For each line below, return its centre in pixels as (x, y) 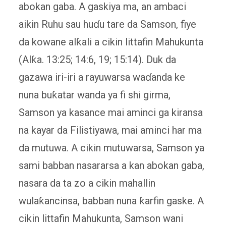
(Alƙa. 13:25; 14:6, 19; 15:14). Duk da (97, 59)
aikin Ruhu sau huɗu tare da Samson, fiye (107, 24)
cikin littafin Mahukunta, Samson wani (101, 218)
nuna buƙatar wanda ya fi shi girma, (94, 95)
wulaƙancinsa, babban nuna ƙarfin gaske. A (111, 201)
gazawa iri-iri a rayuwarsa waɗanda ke (102, 77)
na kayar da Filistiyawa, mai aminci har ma (110, 130)
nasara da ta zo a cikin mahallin (87, 183)
